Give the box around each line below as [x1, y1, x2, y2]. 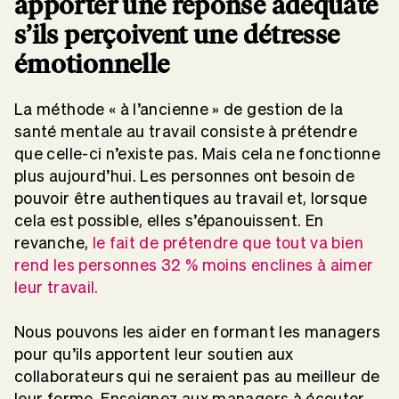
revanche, [14, 234, 93, 252]
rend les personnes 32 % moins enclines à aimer [14, 256, 374, 274]
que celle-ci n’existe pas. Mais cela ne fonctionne [14, 145, 380, 163]
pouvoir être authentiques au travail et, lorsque [14, 190, 368, 208]
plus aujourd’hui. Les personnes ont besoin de [14, 167, 355, 185]
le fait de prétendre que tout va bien [92, 234, 363, 252]
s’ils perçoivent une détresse [14, 18, 340, 51]
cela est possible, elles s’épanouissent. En [14, 212, 324, 230]
